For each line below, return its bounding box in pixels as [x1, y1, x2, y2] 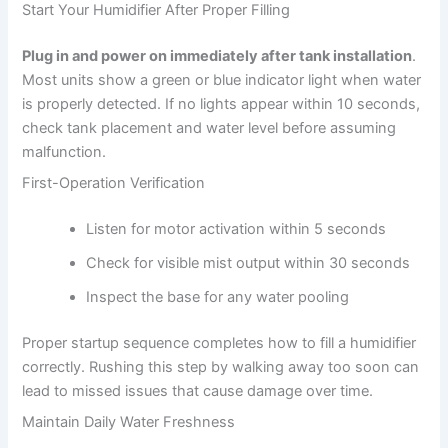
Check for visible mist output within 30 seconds [86, 253, 411, 272]
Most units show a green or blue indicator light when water [22, 70, 422, 89]
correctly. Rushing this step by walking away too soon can [22, 357, 420, 376]
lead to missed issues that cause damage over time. [22, 381, 374, 400]
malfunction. [22, 142, 107, 161]
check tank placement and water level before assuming [22, 118, 397, 137]
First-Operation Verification [22, 174, 206, 193]
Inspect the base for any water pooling [86, 287, 350, 306]
